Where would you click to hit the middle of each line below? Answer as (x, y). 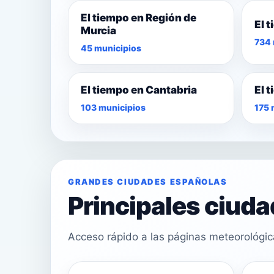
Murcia (98, 31)
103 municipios (113, 108)
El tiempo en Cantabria (139, 90)
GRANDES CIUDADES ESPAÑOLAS (148, 182)
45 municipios (111, 48)
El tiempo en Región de (139, 18)
